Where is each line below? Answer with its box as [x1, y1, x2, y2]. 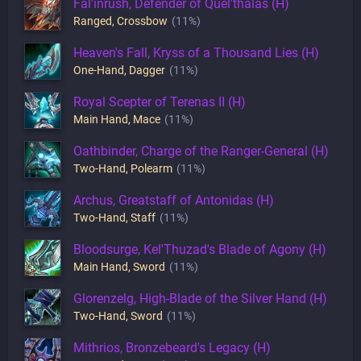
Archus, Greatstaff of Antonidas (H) [73, 192, 274, 208]
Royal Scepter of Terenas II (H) [73, 93, 246, 110]
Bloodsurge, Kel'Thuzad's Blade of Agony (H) [73, 241, 326, 257]
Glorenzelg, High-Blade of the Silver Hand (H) [73, 290, 327, 306]
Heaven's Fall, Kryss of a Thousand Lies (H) [73, 44, 319, 60]
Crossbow [117, 14, 168, 27]
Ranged [73, 14, 112, 27]
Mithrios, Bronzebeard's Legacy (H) [73, 339, 271, 355]
